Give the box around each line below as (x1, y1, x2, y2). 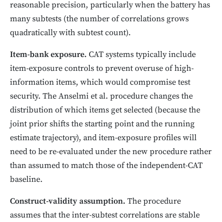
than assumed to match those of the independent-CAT (10, 161, 203, 171)
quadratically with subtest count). (10, 28, 131, 39)
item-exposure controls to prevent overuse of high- (10, 63, 194, 74)
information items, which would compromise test (10, 77, 190, 88)
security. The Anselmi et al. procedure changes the (10, 91, 193, 102)
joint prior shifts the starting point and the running (10, 119, 195, 130)
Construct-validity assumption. (10, 196, 125, 207)
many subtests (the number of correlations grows (10, 14, 189, 25)
